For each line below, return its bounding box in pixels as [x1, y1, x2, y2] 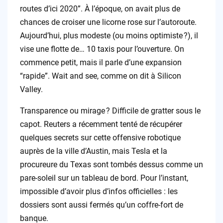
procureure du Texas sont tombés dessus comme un [19, 159, 203, 169]
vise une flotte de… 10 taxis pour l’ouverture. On [19, 44, 184, 54]
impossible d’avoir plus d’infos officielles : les [19, 186, 178, 196]
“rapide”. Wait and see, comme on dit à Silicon [19, 71, 181, 81]
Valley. [19, 84, 43, 94]
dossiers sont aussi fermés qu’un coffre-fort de [19, 200, 183, 210]
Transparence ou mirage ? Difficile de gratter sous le [19, 106, 201, 115]
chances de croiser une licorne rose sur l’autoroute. [19, 17, 197, 27]
